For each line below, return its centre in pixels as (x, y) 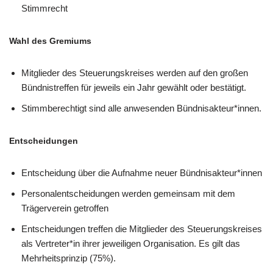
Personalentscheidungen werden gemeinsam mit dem (128, 193)
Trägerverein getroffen (65, 208)
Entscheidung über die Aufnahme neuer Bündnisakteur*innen (142, 173)
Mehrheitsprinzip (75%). (69, 258)
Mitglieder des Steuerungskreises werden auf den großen (135, 73)
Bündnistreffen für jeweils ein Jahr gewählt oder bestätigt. (134, 87)
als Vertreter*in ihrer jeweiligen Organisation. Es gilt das (131, 243)
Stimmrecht (44, 8)
